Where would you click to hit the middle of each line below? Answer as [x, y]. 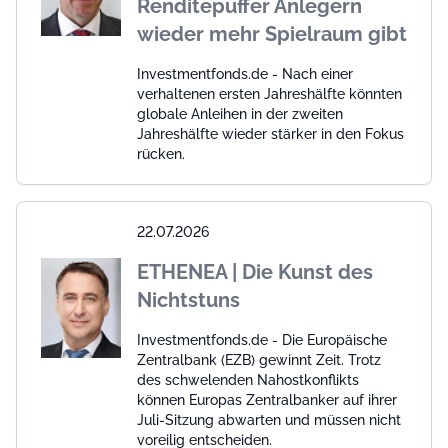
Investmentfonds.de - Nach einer [245, 74]
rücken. [161, 154]
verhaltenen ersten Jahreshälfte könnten [269, 94]
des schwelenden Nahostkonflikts [248, 380]
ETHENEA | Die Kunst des [255, 272]
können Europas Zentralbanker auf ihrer [267, 400]
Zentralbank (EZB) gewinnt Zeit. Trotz [259, 360]
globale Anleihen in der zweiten [240, 114]
